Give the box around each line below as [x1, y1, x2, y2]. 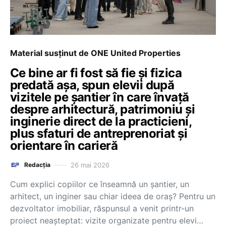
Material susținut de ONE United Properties [10, 48, 181, 58]
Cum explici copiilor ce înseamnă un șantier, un [10, 179, 189, 189]
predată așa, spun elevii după [10, 78, 175, 92]
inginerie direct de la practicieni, [10, 114, 192, 129]
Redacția [24, 161, 50, 168]
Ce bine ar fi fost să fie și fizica [10, 66, 182, 80]
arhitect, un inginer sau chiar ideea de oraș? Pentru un [10, 191, 215, 201]
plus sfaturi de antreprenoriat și [10, 126, 188, 141]
